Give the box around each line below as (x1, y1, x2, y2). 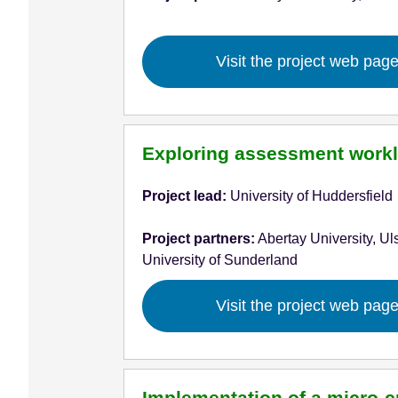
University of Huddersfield (226, 187, 393, 203)
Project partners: (141, 230, 255, 246)
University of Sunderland (141, 251, 298, 267)
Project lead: (141, 187, 227, 203)
